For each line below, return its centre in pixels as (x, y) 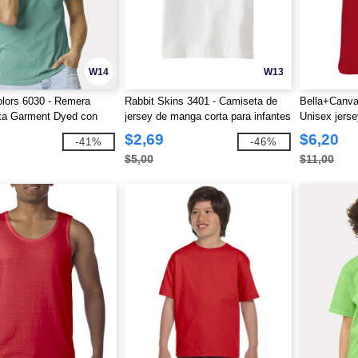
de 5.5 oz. (147, 131)
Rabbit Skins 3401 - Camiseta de (201, 101)
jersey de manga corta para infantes (207, 116)
